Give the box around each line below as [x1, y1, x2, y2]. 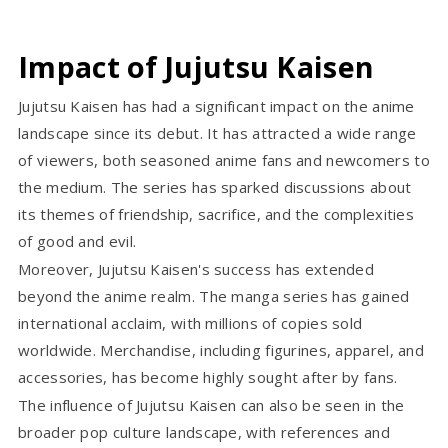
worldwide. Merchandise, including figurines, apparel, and [18, 339, 425, 360]
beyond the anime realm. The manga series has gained [18, 285, 410, 306]
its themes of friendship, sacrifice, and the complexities [18, 203, 415, 224]
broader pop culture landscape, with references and [18, 421, 390, 442]
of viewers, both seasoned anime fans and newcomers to [18, 149, 430, 170]
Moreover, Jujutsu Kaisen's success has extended [18, 258, 375, 279]
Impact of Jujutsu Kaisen [18, 46, 375, 86]
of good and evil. [18, 230, 137, 251]
